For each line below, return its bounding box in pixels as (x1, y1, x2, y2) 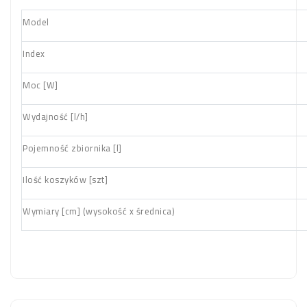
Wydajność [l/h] (23, 108, 88, 125)
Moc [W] (23, 77, 58, 94)
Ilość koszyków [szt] (23, 171, 108, 188)
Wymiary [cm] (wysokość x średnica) (23, 203, 175, 220)
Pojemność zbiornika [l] (23, 140, 122, 157)
